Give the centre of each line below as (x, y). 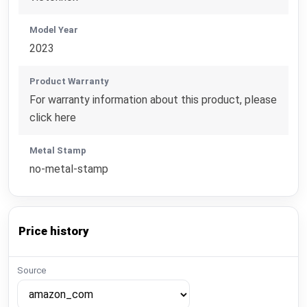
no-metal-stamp (69, 169)
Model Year (54, 30)
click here (53, 118)
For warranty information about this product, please (153, 100)
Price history (54, 231)
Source (32, 270)
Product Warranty (70, 82)
